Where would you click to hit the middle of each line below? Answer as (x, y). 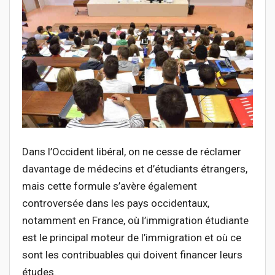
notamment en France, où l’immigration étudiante (135, 221)
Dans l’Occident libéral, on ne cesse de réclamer (132, 152)
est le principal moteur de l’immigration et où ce (132, 238)
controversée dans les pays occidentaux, (116, 203)
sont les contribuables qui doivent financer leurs (132, 255)
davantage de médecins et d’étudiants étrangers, (135, 169)
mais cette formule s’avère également (110, 186)
